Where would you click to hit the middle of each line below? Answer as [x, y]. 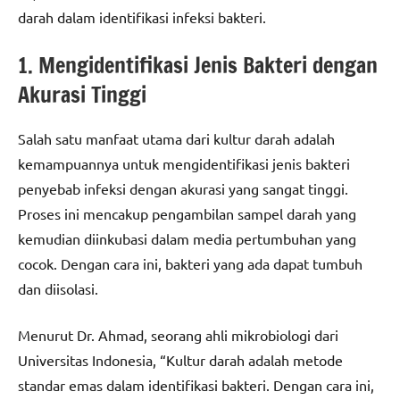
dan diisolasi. [58, 289]
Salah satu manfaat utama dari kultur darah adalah [176, 139]
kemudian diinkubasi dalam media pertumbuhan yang [187, 239]
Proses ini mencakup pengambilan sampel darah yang [187, 214]
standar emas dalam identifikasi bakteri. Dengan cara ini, [196, 385]
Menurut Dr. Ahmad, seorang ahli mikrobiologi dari [178, 335]
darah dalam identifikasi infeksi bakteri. [142, 17]
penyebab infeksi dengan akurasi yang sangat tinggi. [183, 189]
